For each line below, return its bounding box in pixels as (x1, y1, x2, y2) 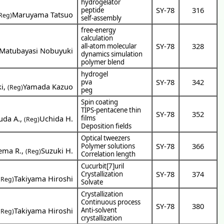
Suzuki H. (41, 145, 73, 155)
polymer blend (81, 57, 125, 66)
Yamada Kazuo (23, 81, 73, 91)
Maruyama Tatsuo (12, 9, 73, 19)
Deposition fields (81, 121, 132, 130)
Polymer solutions (81, 141, 135, 150)
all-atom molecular (81, 41, 137, 50)
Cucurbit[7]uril (81, 161, 124, 170)
